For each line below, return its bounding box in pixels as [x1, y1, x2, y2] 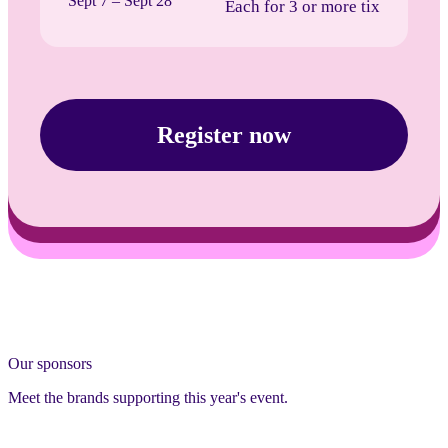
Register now [157, 121, 291, 148]
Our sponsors [8, 354, 92, 372]
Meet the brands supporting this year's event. [8, 388, 288, 406]
